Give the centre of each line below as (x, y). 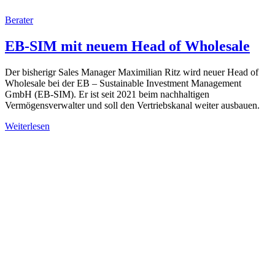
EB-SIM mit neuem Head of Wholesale (127, 46)
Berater (19, 20)
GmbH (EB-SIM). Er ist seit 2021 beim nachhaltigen (107, 94)
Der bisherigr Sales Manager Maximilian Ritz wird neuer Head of (132, 72)
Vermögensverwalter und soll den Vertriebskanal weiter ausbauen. (132, 105)
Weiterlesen (27, 126)
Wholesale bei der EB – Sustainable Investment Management (123, 83)
